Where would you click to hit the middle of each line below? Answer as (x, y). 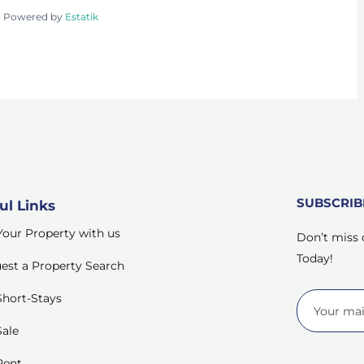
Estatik (81, 17)
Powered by (34, 17)
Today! (314, 259)
